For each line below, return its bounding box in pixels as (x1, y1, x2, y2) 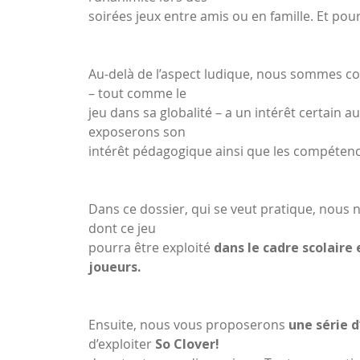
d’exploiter (88, 335, 156, 353)
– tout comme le (88, 84, 187, 102)
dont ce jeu (88, 219, 157, 237)
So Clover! (155, 335, 220, 353)
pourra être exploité (88, 239, 215, 256)
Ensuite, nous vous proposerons (88, 316, 289, 333)
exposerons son (88, 123, 186, 141)
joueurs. (88, 258, 141, 276)
